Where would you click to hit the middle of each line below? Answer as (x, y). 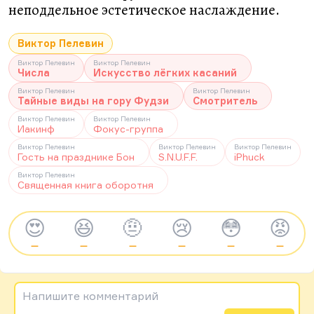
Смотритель (225, 101)
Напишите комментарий (90, 296)
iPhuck (249, 157)
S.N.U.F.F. (178, 157)
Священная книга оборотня (86, 185)
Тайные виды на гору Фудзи (93, 101)
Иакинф (36, 129)
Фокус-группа (128, 129)
